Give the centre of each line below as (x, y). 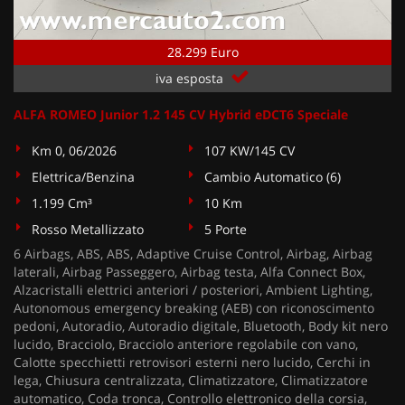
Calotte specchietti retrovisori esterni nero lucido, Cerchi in (192, 362)
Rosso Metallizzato (88, 229)
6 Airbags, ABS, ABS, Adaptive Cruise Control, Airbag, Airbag (193, 254)
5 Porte (226, 229)
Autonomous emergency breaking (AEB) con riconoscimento (194, 308)
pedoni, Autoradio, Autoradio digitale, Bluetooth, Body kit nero (201, 326)
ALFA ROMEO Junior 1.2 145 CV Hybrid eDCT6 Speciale (181, 114)
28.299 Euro (202, 52)
